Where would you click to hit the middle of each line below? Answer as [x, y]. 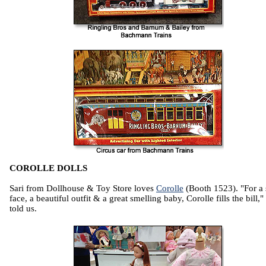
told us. [23, 209]
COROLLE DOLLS [48, 168]
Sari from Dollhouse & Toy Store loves [83, 189]
